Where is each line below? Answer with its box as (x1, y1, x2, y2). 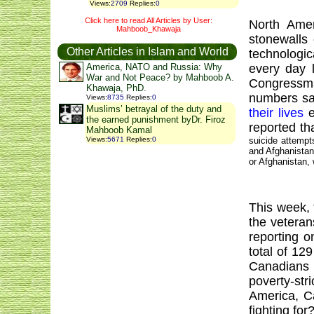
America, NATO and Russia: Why (86, 62, 222, 73)
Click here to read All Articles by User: (85, 15, 212, 25)
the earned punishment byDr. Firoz (86, 114, 226, 125)
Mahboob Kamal (86, 125, 152, 136)
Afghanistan (259, 156, 307, 167)
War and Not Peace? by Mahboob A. (86, 72, 234, 83)
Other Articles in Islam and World (66, 46, 228, 58)
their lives (249, 105, 304, 120)
